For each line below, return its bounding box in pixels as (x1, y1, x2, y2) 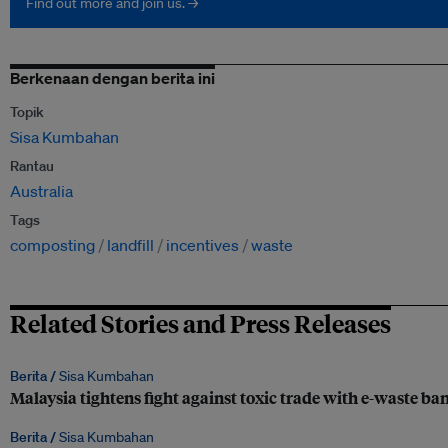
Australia (10, 181, 73, 202)
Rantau (10, 157, 54, 176)
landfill (107, 235, 154, 256)
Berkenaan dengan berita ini (10, 68, 215, 89)
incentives (166, 235, 239, 256)
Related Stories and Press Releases (10, 307, 391, 340)
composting (10, 235, 95, 256)
